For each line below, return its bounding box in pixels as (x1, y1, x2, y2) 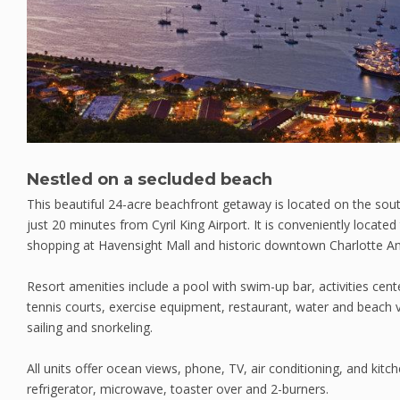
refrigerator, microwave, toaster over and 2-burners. (27, 380, 329, 397)
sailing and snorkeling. (27, 319, 153, 336)
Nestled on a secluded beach (27, 170, 272, 189)
